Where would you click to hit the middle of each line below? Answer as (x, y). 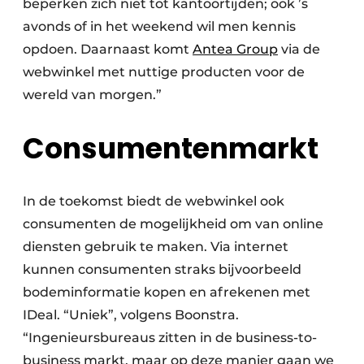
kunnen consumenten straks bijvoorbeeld (162, 270)
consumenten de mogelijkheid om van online (173, 224)
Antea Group (235, 49)
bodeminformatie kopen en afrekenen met (167, 292)
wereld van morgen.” (92, 95)
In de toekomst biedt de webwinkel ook (154, 201)
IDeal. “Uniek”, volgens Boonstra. (131, 315)
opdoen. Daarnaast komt (108, 49)
